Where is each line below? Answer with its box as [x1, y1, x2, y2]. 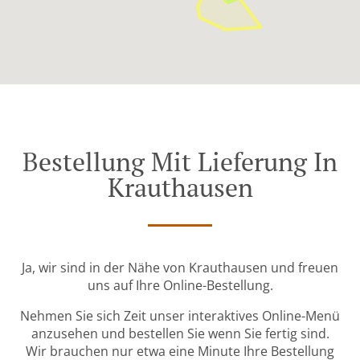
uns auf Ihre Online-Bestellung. [87, 276, 273, 295]
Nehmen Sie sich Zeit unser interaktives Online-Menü [20, 307, 340, 325]
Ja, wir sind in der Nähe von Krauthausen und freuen [22, 259, 338, 277]
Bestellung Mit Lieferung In [22, 145, 337, 179]
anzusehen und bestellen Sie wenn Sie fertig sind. [31, 325, 329, 343]
